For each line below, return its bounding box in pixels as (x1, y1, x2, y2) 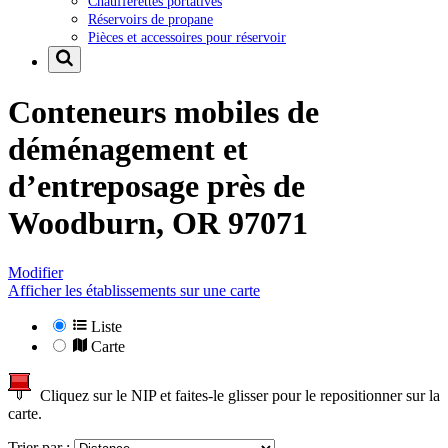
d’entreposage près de (8, 168, 305, 205)
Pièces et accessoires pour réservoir (88, 28, 286, 45)
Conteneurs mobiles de (8, 94, 319, 131)
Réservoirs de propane (88, 10, 213, 27)
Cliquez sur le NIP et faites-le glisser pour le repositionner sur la (32, 386, 440, 404)
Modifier (8, 263, 63, 281)
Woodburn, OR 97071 (8, 205, 308, 242)
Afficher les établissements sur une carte (8, 281, 260, 299)
